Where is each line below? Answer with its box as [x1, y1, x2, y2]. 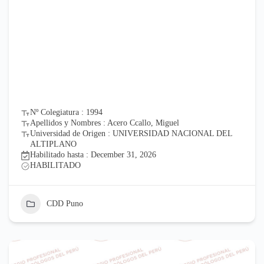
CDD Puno [47, 199, 83, 208]
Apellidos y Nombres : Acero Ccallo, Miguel [30, 118, 179, 127]
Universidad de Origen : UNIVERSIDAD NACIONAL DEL [30, 128, 232, 138]
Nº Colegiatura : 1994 [30, 107, 103, 117]
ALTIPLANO [30, 139, 77, 148]
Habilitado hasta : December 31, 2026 [30, 150, 156, 159]
